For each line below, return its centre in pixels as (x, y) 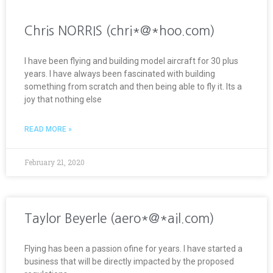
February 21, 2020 (55, 162)
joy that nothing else (63, 99)
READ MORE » (48, 129)
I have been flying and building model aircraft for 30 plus (131, 61)
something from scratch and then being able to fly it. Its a (133, 86)
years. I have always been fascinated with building (120, 73)
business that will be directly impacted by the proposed (129, 261)
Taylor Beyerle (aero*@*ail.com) (119, 218)
